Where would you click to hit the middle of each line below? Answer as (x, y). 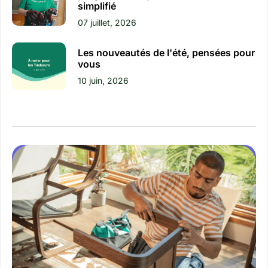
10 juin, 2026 (103, 81)
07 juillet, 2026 (107, 23)
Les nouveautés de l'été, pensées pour (166, 53)
